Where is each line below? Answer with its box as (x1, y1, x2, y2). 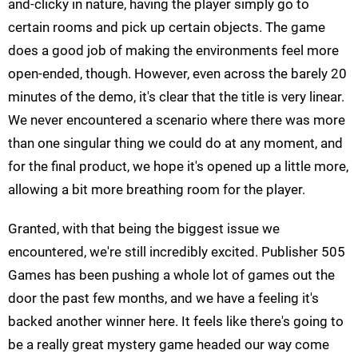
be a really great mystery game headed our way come (8, 336, 329, 353)
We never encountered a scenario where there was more (8, 112, 345, 129)
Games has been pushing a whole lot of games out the (8, 267, 335, 284)
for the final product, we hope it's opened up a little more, (8, 158, 348, 175)
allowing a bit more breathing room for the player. (8, 181, 305, 198)
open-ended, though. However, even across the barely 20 (8, 66, 347, 82)
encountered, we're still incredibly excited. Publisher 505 (8, 244, 345, 261)
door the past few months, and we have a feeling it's (8, 290, 319, 307)
